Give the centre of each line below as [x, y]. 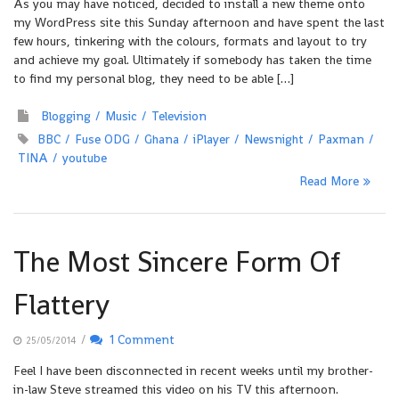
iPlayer [212, 139]
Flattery [61, 305]
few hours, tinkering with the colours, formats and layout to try [190, 41]
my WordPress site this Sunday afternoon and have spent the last [199, 22]
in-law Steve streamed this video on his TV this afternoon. [176, 389]
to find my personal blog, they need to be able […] [154, 78]
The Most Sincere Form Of [177, 262]
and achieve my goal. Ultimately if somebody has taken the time [192, 60]
